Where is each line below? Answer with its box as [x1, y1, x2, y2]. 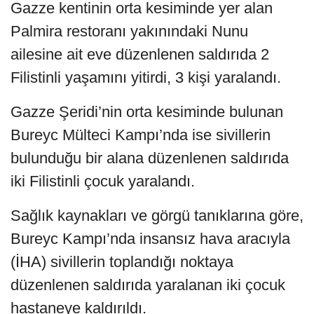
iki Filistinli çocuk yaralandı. [11, 172, 195, 190]
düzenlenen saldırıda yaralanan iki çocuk [11, 275, 285, 294]
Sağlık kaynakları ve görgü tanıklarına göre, [11, 206, 303, 224]
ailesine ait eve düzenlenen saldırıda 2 [11, 45, 269, 63]
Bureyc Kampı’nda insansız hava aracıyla [11, 229, 290, 247]
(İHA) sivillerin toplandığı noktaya [11, 252, 233, 271]
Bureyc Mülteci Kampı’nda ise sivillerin [11, 125, 271, 144]
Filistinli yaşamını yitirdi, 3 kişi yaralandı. [11, 68, 281, 86]
